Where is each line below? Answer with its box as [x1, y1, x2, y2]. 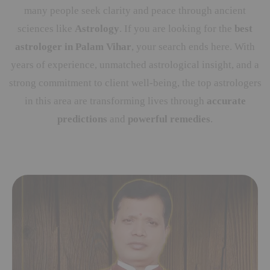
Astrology [75, 23, 119, 35]
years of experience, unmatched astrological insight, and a [11, 59, 259, 71]
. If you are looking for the [119, 23, 234, 35]
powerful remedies [128, 113, 210, 125]
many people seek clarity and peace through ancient [24, 5, 246, 17]
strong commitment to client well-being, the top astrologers [8, 77, 262, 89]
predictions [57, 113, 107, 125]
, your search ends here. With [131, 41, 255, 53]
